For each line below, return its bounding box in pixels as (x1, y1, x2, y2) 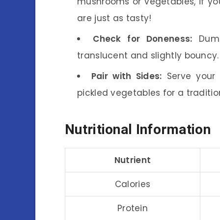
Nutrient (114, 154, 151, 166)
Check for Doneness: (93, 32, 192, 45)
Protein (117, 202, 148, 214)
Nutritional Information (65, 121, 211, 138)
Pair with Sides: (91, 70, 162, 82)
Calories (114, 178, 151, 190)
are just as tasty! (77, 12, 152, 24)
